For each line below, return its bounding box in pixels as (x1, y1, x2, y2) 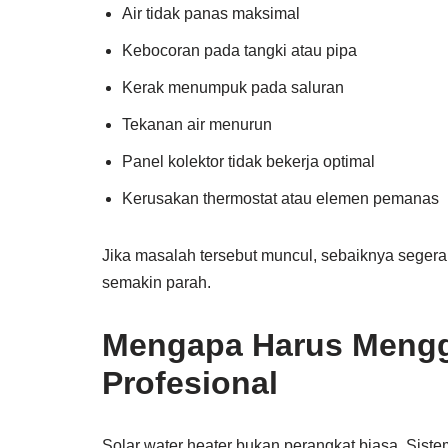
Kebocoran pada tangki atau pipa (122, 42, 357, 59)
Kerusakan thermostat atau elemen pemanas (122, 190, 439, 207)
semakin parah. (102, 274, 211, 291)
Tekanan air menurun (122, 116, 272, 133)
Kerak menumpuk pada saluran (122, 79, 344, 96)
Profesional (102, 365, 278, 401)
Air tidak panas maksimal (122, 5, 300, 22)
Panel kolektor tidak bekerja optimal (122, 153, 375, 170)
